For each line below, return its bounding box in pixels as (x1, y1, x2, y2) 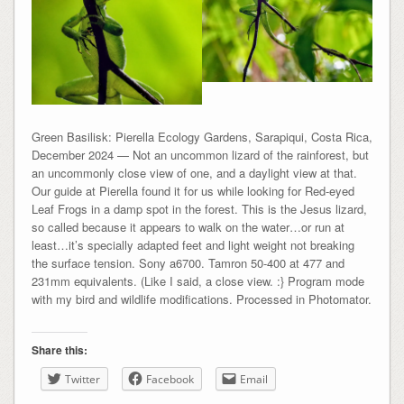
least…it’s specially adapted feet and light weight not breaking (31, 236, 354, 254)
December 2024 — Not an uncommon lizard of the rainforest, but (31, 146, 369, 164)
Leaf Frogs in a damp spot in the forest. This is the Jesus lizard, (31, 200, 367, 218)
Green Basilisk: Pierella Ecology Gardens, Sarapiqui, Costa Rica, (31, 128, 372, 146)
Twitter (64, 372, 100, 388)
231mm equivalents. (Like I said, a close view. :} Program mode (31, 272, 364, 290)
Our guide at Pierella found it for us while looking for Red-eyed (31, 182, 354, 200)
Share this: (31, 342, 87, 359)
